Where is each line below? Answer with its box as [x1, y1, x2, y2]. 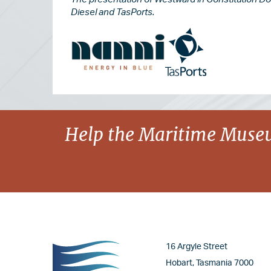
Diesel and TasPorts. [71, 8, 154, 18]
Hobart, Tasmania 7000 [166, 259, 253, 268]
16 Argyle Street [166, 243, 227, 252]
